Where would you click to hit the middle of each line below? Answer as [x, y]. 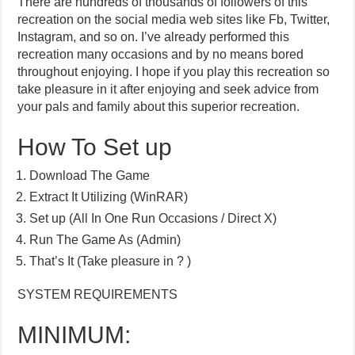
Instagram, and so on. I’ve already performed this [154, 37]
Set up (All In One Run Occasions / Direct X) [153, 219]
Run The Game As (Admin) [105, 240]
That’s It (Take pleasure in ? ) [111, 261]
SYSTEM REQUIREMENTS [98, 295]
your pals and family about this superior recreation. [159, 107]
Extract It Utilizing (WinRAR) [109, 197]
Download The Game [90, 176]
